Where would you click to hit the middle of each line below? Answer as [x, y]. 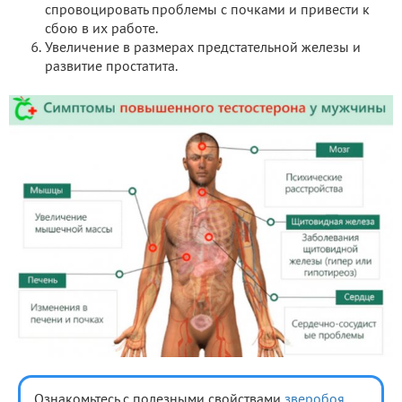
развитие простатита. [111, 67]
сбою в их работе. [101, 29]
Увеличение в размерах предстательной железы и [203, 48]
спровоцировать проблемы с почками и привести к [207, 10]
